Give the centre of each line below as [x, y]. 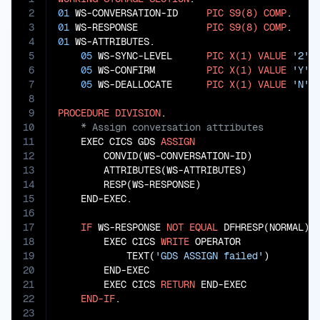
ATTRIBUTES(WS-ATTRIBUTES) [152, 170]
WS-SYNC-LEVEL [149, 56]
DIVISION [138, 113]
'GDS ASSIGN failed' [209, 256]
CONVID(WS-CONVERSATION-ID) [155, 156]
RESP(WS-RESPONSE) [129, 184]
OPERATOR [215, 241]
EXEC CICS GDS [109, 141]
